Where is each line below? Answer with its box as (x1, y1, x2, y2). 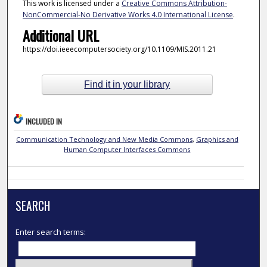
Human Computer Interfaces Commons (64, 144, 191, 154)
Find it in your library (84, 79, 170, 90)
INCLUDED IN (26, 116, 63, 126)
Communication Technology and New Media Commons (15, 134, 193, 144)
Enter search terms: (15, 226, 86, 237)
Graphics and (195, 134, 238, 144)
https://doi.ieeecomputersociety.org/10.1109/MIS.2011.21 (22, 44, 216, 55)
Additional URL (22, 24, 99, 46)
